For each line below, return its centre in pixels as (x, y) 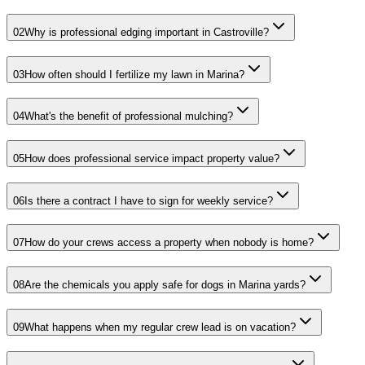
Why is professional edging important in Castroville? (147, 32)
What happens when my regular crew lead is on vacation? (160, 327)
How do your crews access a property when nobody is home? (169, 243)
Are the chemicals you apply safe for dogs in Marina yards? (165, 285)
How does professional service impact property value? (152, 158)
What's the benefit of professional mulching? (129, 117)
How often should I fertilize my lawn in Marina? (134, 74)
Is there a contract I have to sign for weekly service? (149, 200)
